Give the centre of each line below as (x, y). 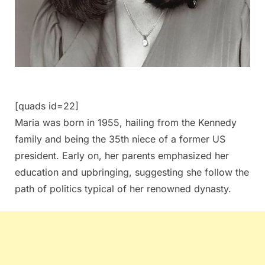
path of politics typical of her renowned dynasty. (123, 188)
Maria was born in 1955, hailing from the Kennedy (126, 122)
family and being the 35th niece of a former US (120, 139)
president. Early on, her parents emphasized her (122, 155)
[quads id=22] (47, 106)
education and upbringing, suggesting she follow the (132, 172)
